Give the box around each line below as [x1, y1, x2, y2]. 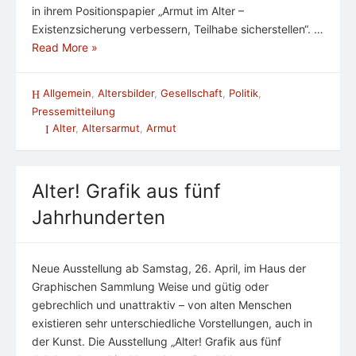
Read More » [32, 40, 98, 54]
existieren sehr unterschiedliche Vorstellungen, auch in [32, 316, 312, 331]
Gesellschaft [161, 86, 222, 99]
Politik [229, 86, 258, 99]
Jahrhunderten [32, 206, 165, 230]
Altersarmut [82, 122, 140, 135]
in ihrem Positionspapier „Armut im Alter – [32, 3, 244, 17]
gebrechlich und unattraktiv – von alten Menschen [32, 298, 292, 312]
